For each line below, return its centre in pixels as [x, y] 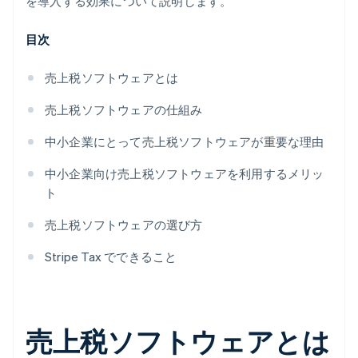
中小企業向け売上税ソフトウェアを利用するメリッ [185, 174]
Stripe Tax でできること [111, 257]
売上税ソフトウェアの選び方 [124, 225]
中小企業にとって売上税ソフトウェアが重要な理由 [185, 142]
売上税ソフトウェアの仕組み [124, 110]
